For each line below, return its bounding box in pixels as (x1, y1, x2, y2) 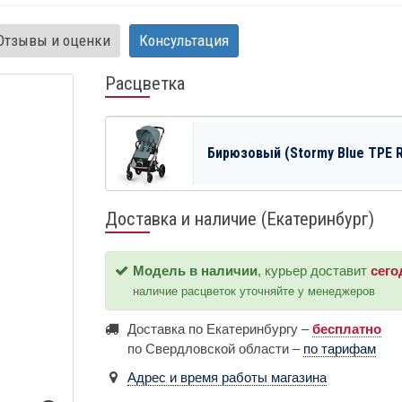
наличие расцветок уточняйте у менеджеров (133, 284, 375, 298)
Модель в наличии (133, 262, 258, 278)
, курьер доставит (258, 262, 371, 278)
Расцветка (105, 72, 185, 94)
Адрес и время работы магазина (127, 369, 327, 385)
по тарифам (303, 340, 376, 356)
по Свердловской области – (127, 340, 303, 356)
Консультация (139, 31, 229, 49)
